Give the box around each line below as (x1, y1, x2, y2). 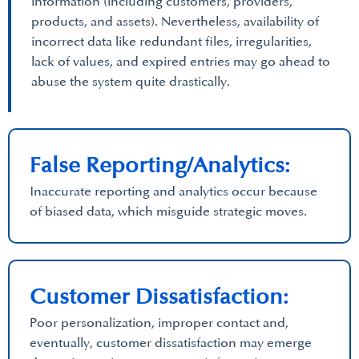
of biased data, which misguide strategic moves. (30, 204, 307, 220)
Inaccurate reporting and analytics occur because (30, 184, 317, 200)
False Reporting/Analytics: (30, 152, 290, 179)
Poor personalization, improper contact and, (30, 315, 288, 331)
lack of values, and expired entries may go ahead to (31, 54, 330, 70)
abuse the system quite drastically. (31, 74, 230, 90)
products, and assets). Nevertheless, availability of (31, 14, 319, 30)
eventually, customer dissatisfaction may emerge (30, 335, 312, 351)
